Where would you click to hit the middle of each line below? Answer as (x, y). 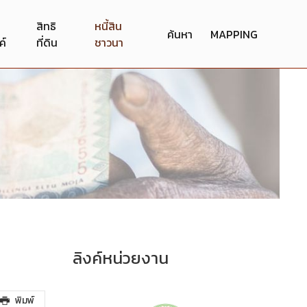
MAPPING (234, 34)
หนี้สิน (108, 26)
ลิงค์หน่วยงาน (121, 258)
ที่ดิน (47, 42)
